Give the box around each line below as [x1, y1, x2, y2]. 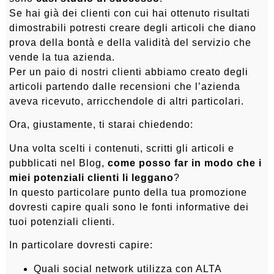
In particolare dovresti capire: [9, 240, 153, 251]
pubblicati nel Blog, [9, 157, 108, 168]
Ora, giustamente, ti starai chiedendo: [9, 119, 193, 130]
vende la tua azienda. [9, 52, 115, 63]
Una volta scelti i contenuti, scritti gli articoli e [9, 143, 234, 154]
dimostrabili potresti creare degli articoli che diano [9, 23, 256, 34]
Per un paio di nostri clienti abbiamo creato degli [9, 67, 248, 78]
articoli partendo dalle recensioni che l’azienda [9, 81, 240, 92]
